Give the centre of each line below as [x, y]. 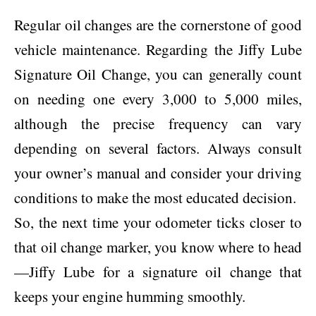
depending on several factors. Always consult [158, 148]
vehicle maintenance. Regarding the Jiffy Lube [158, 49]
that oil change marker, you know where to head [158, 247]
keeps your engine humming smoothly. [130, 296]
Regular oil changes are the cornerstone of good [158, 24]
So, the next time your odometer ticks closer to [158, 222]
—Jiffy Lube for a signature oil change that [158, 271]
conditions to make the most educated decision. [155, 197]
